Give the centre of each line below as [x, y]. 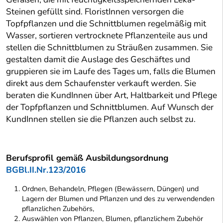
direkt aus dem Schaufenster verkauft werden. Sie [101, 84]
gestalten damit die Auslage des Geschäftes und [98, 60]
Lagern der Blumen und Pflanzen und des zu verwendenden [118, 199]
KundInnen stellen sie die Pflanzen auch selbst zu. [101, 119]
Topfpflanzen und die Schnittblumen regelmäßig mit [106, 24]
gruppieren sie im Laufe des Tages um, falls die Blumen [111, 72]
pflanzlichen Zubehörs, [58, 209]
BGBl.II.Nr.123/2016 [46, 170]
